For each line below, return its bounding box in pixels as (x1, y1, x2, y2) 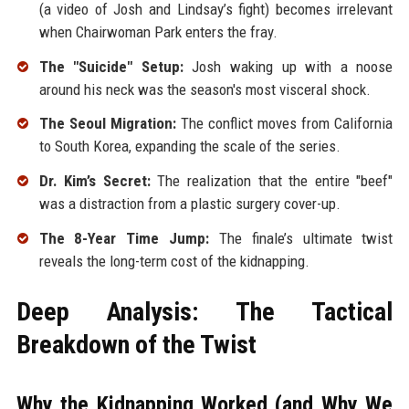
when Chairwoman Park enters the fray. (38, 22, 278, 41)
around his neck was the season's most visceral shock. (38, 79, 371, 99)
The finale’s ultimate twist (209, 228, 393, 247)
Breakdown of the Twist (16, 329, 257, 360)
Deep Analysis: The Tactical (16, 296, 393, 327)
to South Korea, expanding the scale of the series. (38, 137, 341, 156)
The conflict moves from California (175, 114, 393, 133)
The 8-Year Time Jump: (38, 228, 210, 247)
